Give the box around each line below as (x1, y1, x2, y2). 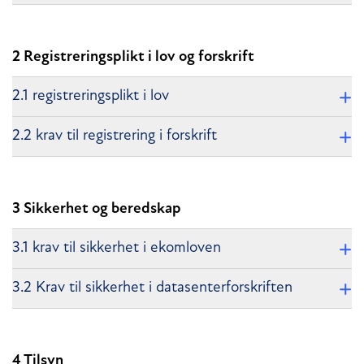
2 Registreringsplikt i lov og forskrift (12, 50, 254, 66)
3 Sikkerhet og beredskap (12, 201, 181, 218)
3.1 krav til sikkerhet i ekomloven (12, 240, 221, 257)
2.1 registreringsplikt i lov (12, 88, 169, 104)
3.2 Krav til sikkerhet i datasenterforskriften (12, 280, 292, 297)
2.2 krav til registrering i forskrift (12, 128, 217, 144)
